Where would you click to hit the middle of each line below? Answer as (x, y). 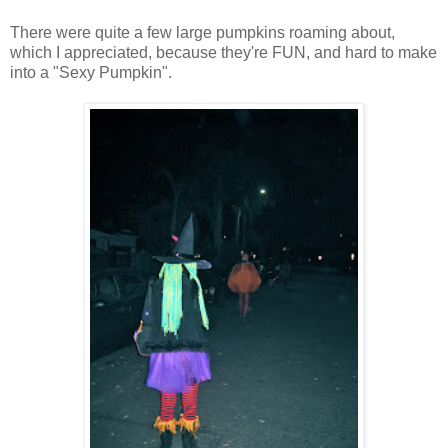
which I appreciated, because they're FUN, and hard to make (223, 53)
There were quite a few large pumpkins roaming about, (202, 33)
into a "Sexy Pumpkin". (91, 73)
